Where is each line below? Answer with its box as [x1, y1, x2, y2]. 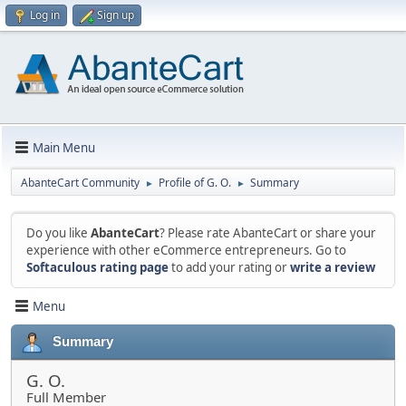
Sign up [97, 7, 134, 23]
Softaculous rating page [26, 259, 169, 275]
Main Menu [33, 139, 95, 156]
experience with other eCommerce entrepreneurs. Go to [26, 242, 346, 258]
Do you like [26, 225, 91, 241]
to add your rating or [169, 259, 290, 275]
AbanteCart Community [21, 175, 140, 190]
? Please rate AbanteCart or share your [159, 225, 376, 241]
